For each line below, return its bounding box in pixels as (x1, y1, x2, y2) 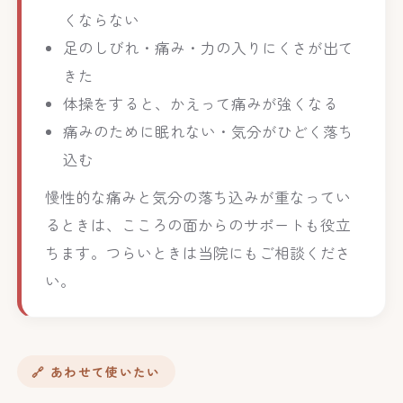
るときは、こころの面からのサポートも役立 (44, 214, 351, 237)
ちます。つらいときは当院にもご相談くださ (44, 242, 351, 264)
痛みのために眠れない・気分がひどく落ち (62, 121, 354, 143)
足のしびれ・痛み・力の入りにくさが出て (62, 37, 354, 59)
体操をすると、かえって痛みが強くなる (62, 93, 338, 115)
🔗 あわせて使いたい (31, 362, 161, 381)
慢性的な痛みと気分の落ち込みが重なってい (44, 186, 351, 209)
